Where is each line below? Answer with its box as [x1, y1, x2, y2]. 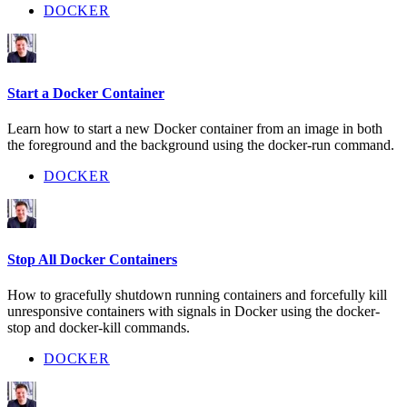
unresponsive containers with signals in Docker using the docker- [7, 303, 380, 320]
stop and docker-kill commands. [7, 320, 190, 336]
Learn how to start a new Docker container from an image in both [7, 121, 382, 137]
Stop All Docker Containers [7, 251, 177, 267]
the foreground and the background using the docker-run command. [7, 137, 394, 154]
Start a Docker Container [7, 85, 164, 102]
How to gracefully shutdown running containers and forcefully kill [7, 287, 387, 303]
